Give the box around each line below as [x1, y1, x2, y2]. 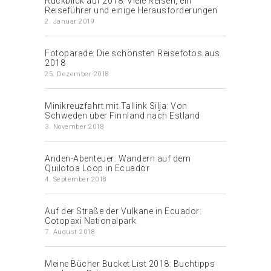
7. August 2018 [45, 227, 95, 236]
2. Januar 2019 [45, 17, 94, 25]
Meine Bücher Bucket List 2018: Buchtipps [45, 258, 215, 269]
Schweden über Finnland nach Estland [45, 110, 200, 120]
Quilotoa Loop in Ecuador [45, 163, 149, 173]
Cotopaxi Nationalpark [45, 215, 137, 226]
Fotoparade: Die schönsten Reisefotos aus [45, 48, 220, 58]
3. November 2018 [45, 122, 104, 131]
